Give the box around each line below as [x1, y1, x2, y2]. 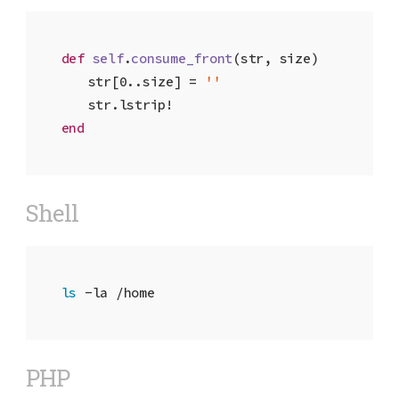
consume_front [131, 49, 233, 67]
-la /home [77, 283, 155, 301]
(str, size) [232, 49, 319, 67]
